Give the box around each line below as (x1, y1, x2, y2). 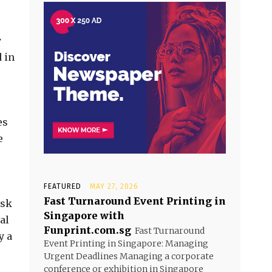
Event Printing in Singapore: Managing (44, 238, 208, 249)
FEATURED (44, 182, 81, 191)
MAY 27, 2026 (90, 182, 138, 191)
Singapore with (44, 209, 124, 222)
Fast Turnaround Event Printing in (44, 195, 226, 207)
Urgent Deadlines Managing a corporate (44, 251, 214, 262)
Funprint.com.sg (44, 224, 131, 236)
